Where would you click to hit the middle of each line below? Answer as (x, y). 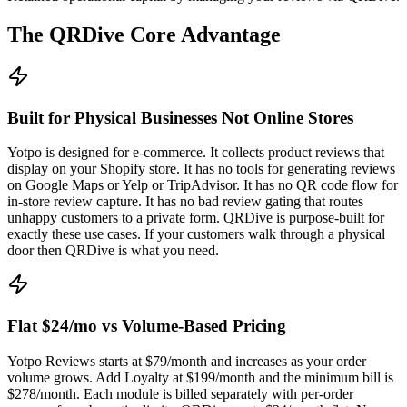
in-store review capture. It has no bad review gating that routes (185, 202)
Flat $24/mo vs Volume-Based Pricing (147, 326)
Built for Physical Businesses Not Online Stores (180, 117)
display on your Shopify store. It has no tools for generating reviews (201, 169)
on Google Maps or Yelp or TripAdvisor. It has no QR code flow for (203, 185)
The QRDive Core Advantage (144, 34)
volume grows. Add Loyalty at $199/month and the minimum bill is (200, 377)
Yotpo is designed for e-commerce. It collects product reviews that (196, 153)
